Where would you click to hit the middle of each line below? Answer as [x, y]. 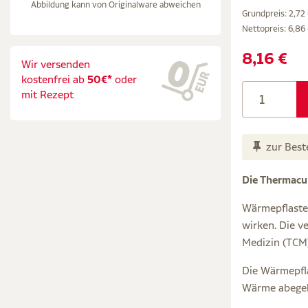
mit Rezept [47, 95]
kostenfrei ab [54, 79]
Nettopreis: [264, 28]
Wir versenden [56, 64]
